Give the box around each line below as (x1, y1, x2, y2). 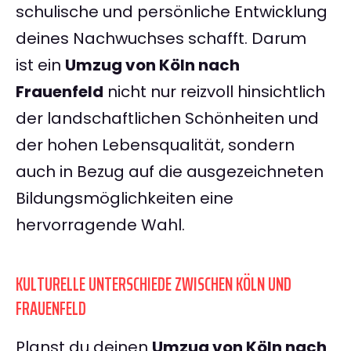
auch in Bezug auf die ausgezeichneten (16, 161, 324, 183)
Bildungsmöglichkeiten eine (16, 187, 233, 210)
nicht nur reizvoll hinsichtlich (103, 81, 325, 103)
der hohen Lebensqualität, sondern (16, 134, 295, 157)
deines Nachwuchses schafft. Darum (16, 27, 306, 50)
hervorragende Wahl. (16, 214, 185, 237)
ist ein (16, 54, 65, 77)
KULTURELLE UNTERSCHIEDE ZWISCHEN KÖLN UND (16, 270, 291, 300)
